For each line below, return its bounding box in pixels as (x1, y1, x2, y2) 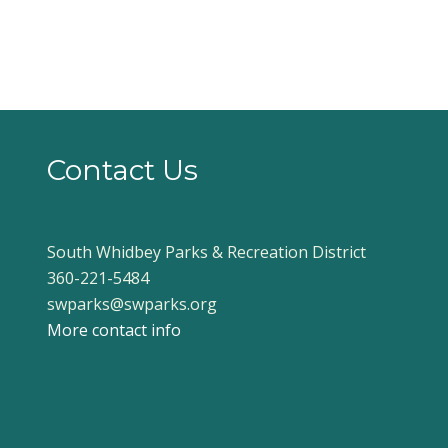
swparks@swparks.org (46, 292, 217, 315)
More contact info (46, 318, 181, 341)
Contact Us (46, 153, 198, 187)
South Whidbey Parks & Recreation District (46, 240, 366, 263)
